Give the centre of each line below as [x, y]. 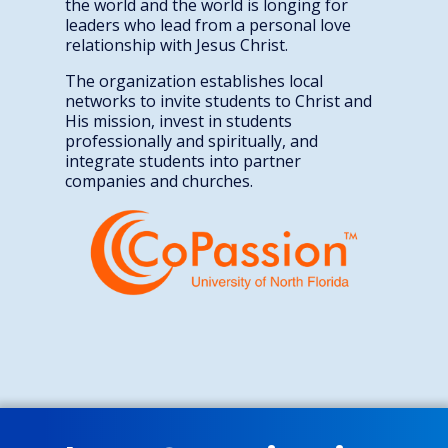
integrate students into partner [183, 161]
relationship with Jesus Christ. [178, 45]
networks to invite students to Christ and [218, 101]
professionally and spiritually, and [191, 141]
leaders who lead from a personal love [208, 25]
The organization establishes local [194, 81]
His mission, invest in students [178, 121]
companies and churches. [159, 181]
